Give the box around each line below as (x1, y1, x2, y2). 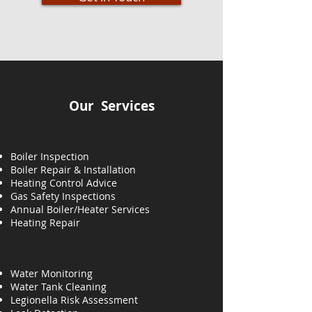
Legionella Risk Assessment (10, 293, 138, 306)
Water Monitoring (10, 267, 93, 280)
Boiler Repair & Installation (10, 163, 136, 176)
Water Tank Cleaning (10, 280, 107, 293)
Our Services (68, 97, 155, 115)
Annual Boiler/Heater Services (10, 203, 150, 216)
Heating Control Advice (10, 176, 117, 189)
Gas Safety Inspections (10, 189, 116, 203)
